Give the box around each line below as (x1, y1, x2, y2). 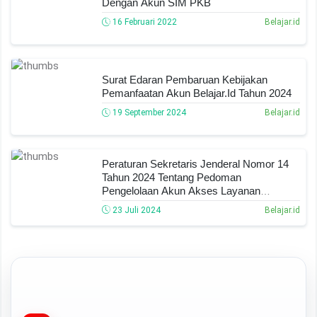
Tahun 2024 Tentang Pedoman (102, 171, 241, 183)
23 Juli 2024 (110, 204, 161, 215)
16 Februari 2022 (110, 17, 177, 28)
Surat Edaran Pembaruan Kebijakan (102, 74, 267, 86)
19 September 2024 (110, 108, 186, 118)
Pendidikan (102, 197, 153, 210)
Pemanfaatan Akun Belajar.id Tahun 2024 (102, 87, 292, 100)
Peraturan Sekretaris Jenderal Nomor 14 (102, 157, 289, 170)
